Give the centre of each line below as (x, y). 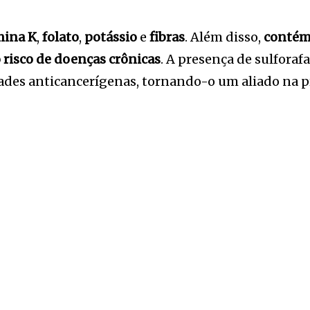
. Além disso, (224, 37)
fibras (167, 37)
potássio (111, 37)
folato (61, 37)
